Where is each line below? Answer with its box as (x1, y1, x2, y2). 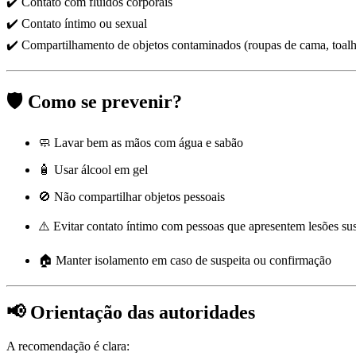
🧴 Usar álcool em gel (38, 162, 148, 176)
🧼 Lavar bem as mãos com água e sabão (38, 135, 243, 149)
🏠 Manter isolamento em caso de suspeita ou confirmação (38, 253, 331, 267)
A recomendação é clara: (6, 339, 130, 354)
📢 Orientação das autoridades (6, 302, 255, 323)
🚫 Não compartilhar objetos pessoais (38, 189, 225, 203)
